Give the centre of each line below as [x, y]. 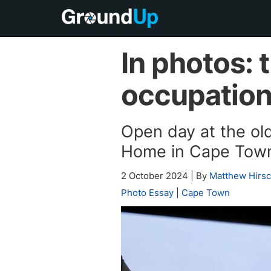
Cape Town [205, 193]
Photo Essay [147, 193]
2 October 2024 [155, 176]
